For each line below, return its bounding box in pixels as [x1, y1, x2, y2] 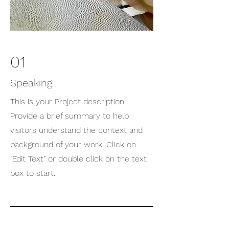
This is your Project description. [10, 97, 126, 106]
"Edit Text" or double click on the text [10, 154, 147, 164]
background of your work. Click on [10, 140, 136, 149]
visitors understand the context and [10, 125, 143, 135]
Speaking [10, 77, 52, 89]
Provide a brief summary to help [10, 111, 129, 121]
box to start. [10, 168, 55, 178]
